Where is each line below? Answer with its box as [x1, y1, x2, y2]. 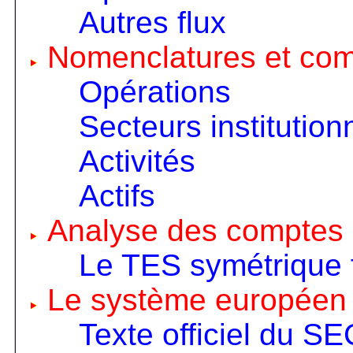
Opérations [78, 75, 231, 110]
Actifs [78, 179, 155, 214]
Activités [78, 144, 195, 179]
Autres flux [78, 6, 226, 40]
